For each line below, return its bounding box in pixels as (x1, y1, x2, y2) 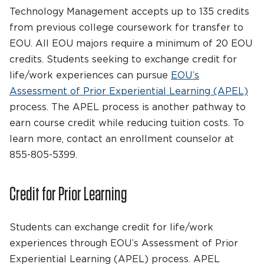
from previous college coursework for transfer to (9, 22, 243, 32)
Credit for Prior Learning (9, 181, 127, 205)
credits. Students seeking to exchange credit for (9, 54, 237, 64)
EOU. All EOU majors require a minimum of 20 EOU (9, 38, 252, 48)
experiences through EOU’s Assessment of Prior (9, 238, 238, 248)
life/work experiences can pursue (9, 70, 171, 80)
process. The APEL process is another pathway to (9, 102, 246, 112)
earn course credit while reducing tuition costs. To (9, 118, 244, 128)
